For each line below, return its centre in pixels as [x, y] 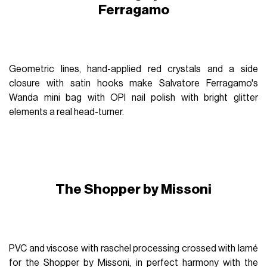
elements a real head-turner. [67, 112]
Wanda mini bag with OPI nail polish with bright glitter [133, 97]
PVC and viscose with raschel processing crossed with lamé [133, 248]
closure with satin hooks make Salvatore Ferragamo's [133, 83]
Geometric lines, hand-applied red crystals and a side [133, 69]
